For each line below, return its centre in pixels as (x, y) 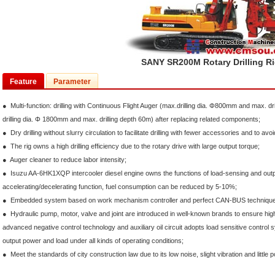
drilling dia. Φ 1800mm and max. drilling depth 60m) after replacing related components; (131, 119)
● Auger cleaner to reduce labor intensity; (64, 160)
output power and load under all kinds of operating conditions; (93, 241)
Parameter (72, 82)
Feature (23, 82)
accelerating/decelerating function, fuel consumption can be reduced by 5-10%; (120, 187)
